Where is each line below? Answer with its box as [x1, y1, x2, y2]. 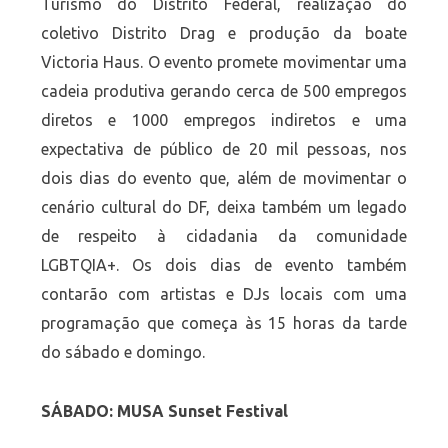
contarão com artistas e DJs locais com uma [40, 285, 408, 304]
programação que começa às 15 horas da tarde [40, 314, 408, 333]
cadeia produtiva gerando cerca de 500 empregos [40, 82, 408, 101]
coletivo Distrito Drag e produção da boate [40, 24, 408, 43]
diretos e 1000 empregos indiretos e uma [40, 111, 408, 130]
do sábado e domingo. [40, 343, 209, 362]
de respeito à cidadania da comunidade [40, 227, 408, 246]
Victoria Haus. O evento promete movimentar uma [40, 53, 408, 72]
